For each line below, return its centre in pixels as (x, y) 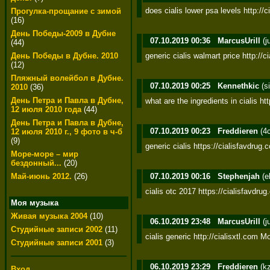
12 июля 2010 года (46, 109)
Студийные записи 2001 (57, 243)
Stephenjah (239, 176)
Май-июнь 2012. (42, 176)
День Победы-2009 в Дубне (63, 33)
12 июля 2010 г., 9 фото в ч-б (67, 132)
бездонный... (36, 163)
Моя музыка (35, 203)
